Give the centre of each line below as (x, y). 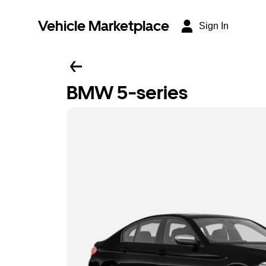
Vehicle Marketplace (104, 26)
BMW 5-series (127, 93)
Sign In (214, 26)
